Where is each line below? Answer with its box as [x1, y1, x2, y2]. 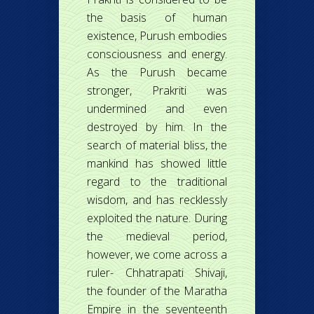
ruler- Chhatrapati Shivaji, [87, 265, 227, 280]
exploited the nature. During [87, 210, 227, 226]
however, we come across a [87, 247, 227, 262]
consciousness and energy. [87, 46, 227, 62]
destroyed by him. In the [87, 119, 227, 135]
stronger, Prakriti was [87, 83, 227, 98]
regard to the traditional [87, 174, 227, 189]
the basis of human [87, 10, 227, 25]
